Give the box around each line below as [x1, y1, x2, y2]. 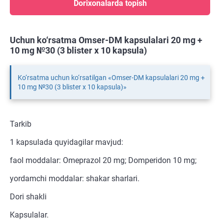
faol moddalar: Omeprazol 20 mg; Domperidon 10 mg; [10, 156, 196, 165]
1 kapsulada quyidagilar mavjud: [10, 137, 123, 147]
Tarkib [10, 119, 31, 129]
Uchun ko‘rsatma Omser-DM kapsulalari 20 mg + [10, 35, 202, 46]
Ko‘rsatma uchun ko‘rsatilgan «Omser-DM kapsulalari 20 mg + [18, 74, 205, 82]
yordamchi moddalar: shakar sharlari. [10, 174, 139, 184]
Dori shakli [10, 192, 47, 202]
